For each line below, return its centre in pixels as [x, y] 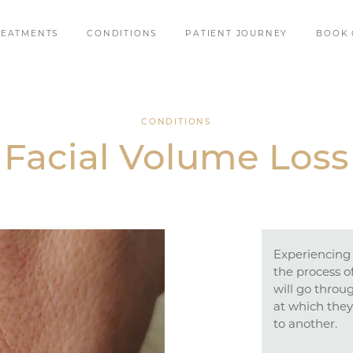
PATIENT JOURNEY [237, 34]
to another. [306, 325]
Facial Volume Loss [176, 160]
